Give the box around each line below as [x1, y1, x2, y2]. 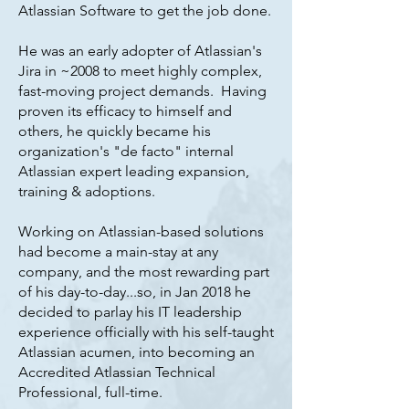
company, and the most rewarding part [18, 263, 269, 280]
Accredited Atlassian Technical [18, 363, 215, 381]
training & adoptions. [18, 183, 159, 200]
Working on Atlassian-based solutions [18, 223, 264, 240]
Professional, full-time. [18, 383, 166, 401]
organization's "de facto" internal [18, 142, 234, 160]
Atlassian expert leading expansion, [18, 163, 249, 180]
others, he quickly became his [18, 122, 211, 140]
